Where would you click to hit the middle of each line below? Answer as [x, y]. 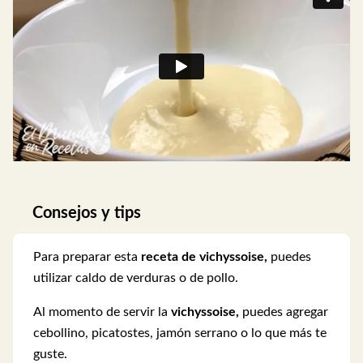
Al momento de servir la [102, 312]
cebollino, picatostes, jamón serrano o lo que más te [180, 333]
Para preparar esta [87, 256]
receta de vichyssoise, [204, 256]
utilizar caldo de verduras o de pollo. [136, 278]
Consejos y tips [87, 213]
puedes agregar [284, 312]
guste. [50, 354]
